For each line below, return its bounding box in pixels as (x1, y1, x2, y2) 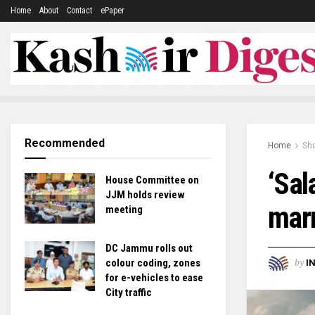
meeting (105, 203, 143, 216)
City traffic (105, 285, 152, 299)
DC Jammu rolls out (105, 241, 193, 255)
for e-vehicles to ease (105, 271, 203, 284)
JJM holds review (105, 188, 185, 201)
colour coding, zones (105, 256, 200, 269)
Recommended (25, 136, 105, 150)
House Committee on (105, 174, 199, 186)
